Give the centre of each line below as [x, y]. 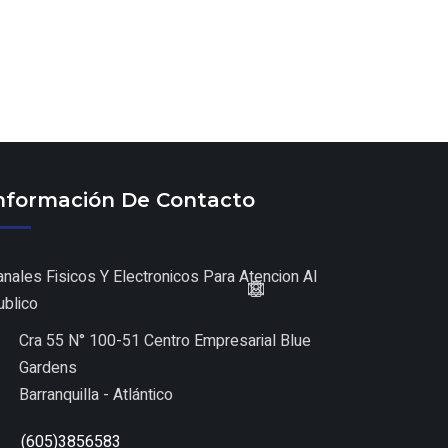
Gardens [48, 368]
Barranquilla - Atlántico [96, 395]
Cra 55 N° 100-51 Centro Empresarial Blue [165, 341]
